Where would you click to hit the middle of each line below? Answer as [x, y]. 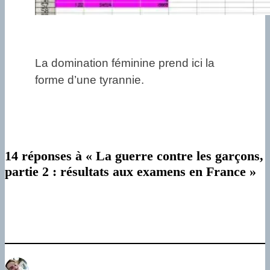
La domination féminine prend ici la [125, 63]
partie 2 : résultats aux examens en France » [130, 171]
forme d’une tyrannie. [89, 80]
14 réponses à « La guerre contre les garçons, [134, 155]
